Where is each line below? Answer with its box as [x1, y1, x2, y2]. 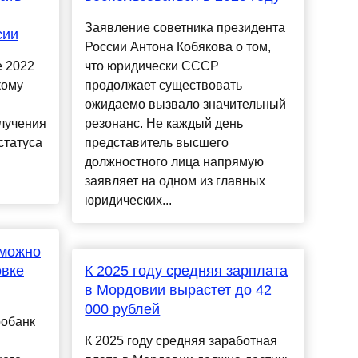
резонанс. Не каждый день [85, 117, 244, 131]
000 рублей [85, 301, 161, 318]
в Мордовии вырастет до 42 [85, 282, 272, 299]
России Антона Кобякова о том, [85, 40, 272, 54]
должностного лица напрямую [85, 155, 265, 169]
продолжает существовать [85, 78, 243, 93]
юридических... [85, 193, 173, 208]
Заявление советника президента [85, 21, 286, 35]
